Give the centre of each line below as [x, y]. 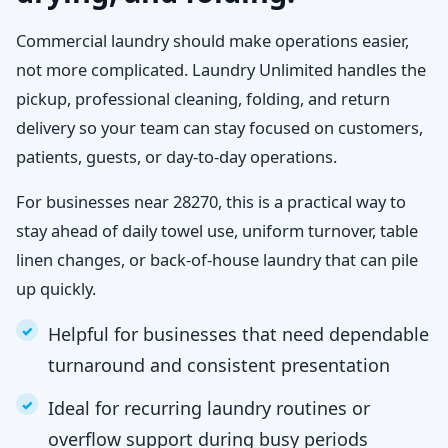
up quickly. [56, 288]
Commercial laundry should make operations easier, [212, 40]
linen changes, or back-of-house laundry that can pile [217, 259]
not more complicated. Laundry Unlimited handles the [221, 69]
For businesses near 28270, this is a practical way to [211, 201]
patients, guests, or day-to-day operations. [176, 156]
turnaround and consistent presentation [219, 365]
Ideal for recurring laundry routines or [209, 408]
